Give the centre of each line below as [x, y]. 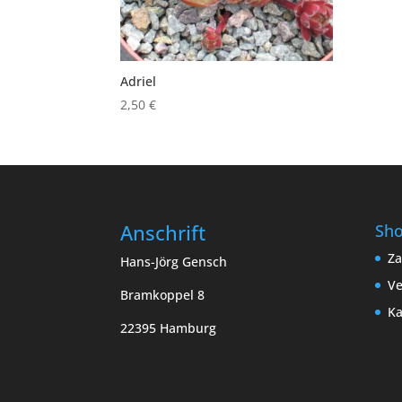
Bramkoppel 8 [163, 295]
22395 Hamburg [169, 328]
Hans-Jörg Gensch [174, 262]
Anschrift [163, 233]
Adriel [139, 82]
